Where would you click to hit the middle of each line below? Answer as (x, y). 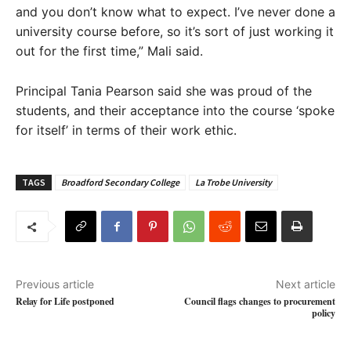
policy (323, 313)
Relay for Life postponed (65, 301)
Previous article (55, 284)
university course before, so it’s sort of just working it (175, 31)
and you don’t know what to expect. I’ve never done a (175, 12)
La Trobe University (233, 182)
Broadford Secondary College (120, 182)
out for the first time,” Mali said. (109, 51)
